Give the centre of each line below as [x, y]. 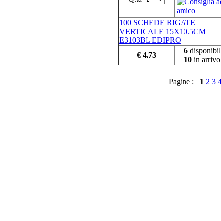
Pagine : [184, 82]
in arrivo [206, 60]
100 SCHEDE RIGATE [157, 23]
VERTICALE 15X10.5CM [163, 32]
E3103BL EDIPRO [150, 40]
